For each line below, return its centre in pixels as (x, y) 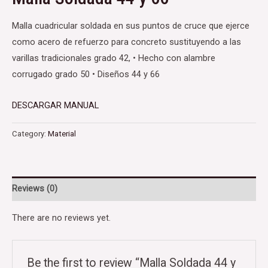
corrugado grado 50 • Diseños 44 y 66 (86, 74)
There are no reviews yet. (61, 217)
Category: (30, 134)
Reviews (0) (35, 188)
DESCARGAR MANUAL (57, 106)
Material (62, 134)
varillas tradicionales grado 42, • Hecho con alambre (114, 58)
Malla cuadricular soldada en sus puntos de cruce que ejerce (131, 25)
